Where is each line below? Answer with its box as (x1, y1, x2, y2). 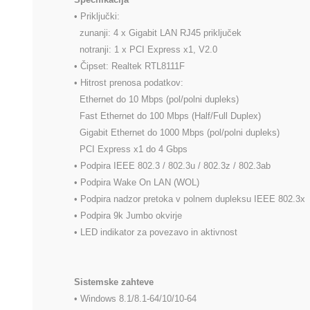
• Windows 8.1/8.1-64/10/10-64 (74, 293, 197, 304)
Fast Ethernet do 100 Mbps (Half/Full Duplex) (74, 111, 261, 122)
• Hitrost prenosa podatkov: (74, 77, 183, 89)
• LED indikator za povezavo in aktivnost (74, 227, 237, 238)
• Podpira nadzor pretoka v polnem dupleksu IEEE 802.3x (74, 194, 305, 205)
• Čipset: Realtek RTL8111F (74, 61, 185, 72)
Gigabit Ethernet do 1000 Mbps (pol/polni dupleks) (74, 127, 280, 138)
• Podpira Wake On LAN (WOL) (74, 177, 199, 188)
